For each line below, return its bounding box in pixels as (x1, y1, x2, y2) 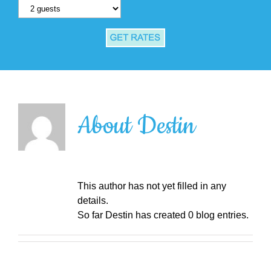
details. (77, 195, 108, 206)
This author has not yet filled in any (77, 181, 226, 192)
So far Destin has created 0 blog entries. (77, 210, 249, 221)
